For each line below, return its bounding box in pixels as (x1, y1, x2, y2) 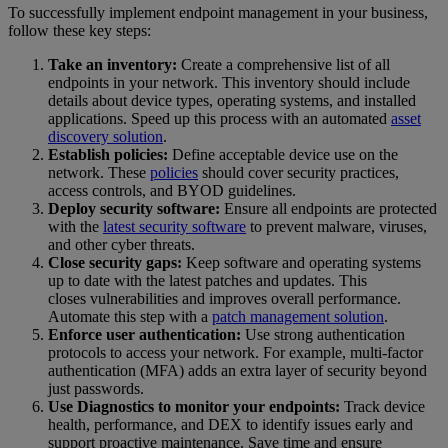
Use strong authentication (245, 326, 405, 344)
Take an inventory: (48, 56, 177, 74)
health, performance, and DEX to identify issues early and (48, 416, 413, 434)
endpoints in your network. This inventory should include (48, 74, 410, 92)
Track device (340, 398, 425, 416)
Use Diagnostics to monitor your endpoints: (48, 398, 340, 416)
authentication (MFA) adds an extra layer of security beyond (48, 362, 427, 380)
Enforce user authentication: (48, 326, 245, 344)
